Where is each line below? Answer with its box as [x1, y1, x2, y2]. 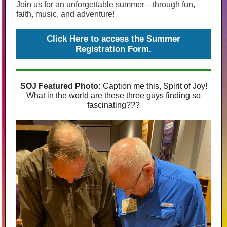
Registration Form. [75, 44, 152, 54]
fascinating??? [87, 101, 140, 109]
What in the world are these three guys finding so [26, 91, 201, 100]
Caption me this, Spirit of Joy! [102, 82, 207, 90]
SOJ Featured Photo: [20, 82, 103, 90]
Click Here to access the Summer [47, 34, 180, 44]
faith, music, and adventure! [16, 10, 115, 18]
